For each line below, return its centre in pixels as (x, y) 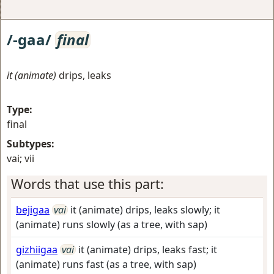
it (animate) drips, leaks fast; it (148, 250)
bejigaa (33, 210)
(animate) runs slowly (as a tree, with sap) (112, 224)
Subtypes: (31, 144)
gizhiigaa (37, 250)
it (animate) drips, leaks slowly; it (145, 210)
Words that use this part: (87, 184)
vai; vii (20, 158)
